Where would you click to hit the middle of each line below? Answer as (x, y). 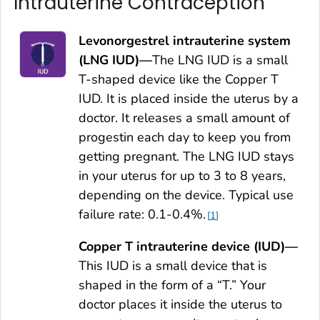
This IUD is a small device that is (173, 265)
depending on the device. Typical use (186, 195)
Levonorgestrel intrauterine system (185, 40)
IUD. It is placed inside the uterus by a (189, 98)
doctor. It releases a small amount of (184, 117)
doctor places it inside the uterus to (180, 304)
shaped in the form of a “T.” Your (172, 285)
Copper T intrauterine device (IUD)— (188, 246)
